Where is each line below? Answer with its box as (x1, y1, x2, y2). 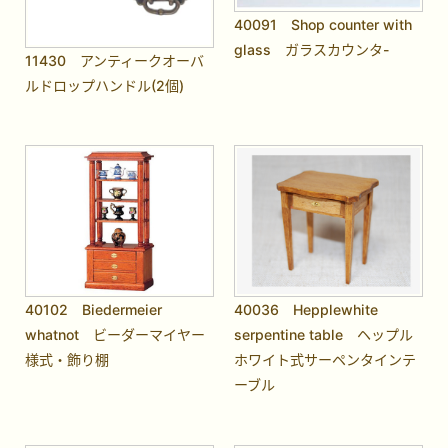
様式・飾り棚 (25, 351, 110, 369)
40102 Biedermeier (25, 301, 163, 319)
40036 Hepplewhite (234, 301, 379, 319)
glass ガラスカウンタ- (234, 40, 391, 58)
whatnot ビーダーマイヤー (25, 326, 206, 344)
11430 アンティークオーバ (25, 52, 205, 70)
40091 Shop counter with (234, 15, 413, 33)
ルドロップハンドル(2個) (25, 77, 185, 95)
